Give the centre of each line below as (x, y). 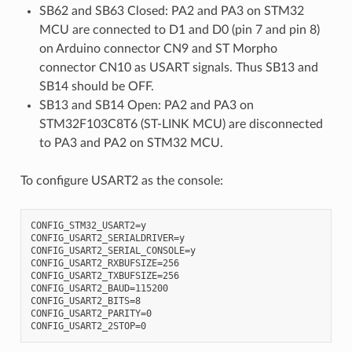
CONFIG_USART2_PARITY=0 (91, 313)
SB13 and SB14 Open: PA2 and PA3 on (146, 105)
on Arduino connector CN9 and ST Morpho (158, 48)
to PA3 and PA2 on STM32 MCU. (131, 143)
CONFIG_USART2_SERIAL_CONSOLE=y (113, 250)
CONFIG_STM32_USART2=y (88, 225)
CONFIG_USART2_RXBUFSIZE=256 (104, 263)
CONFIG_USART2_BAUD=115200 (99, 288)
